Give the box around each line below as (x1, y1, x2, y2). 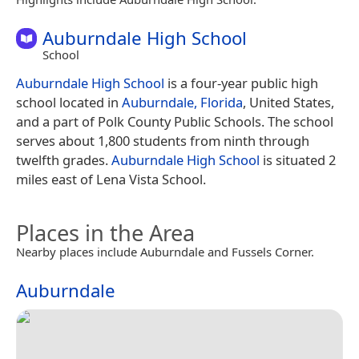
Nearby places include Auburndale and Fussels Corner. (16, 244, 314, 260)
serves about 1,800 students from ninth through (16, 131, 309, 151)
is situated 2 (260, 151, 336, 170)
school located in (16, 93, 122, 112)
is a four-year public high (164, 74, 318, 93)
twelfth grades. (16, 151, 111, 170)
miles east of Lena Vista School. (16, 170, 206, 189)
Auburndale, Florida (122, 93, 243, 112)
